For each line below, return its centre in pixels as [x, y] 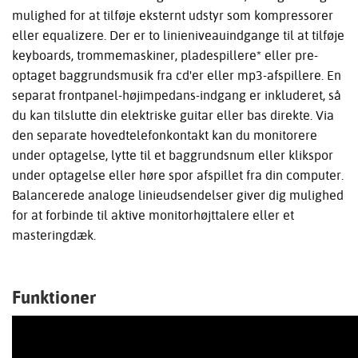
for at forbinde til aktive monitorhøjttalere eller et [153, 215]
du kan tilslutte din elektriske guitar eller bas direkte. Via [173, 115]
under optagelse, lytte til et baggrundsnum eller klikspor [173, 155]
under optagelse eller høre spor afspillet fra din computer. [178, 175]
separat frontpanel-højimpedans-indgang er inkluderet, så [177, 95]
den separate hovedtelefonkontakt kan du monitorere [165, 135]
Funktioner [54, 297]
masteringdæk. [54, 235]
